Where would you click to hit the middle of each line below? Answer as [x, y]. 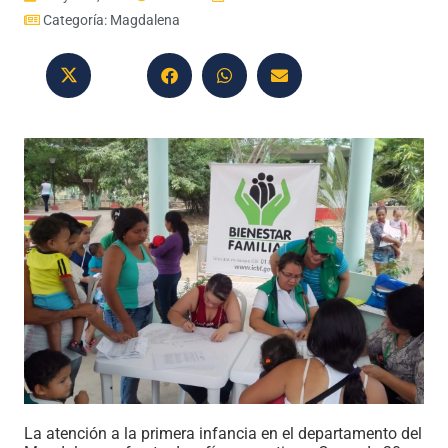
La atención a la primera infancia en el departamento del [223, 434]
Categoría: [76, 19]
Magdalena [145, 19]
